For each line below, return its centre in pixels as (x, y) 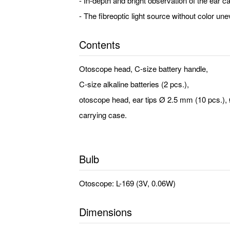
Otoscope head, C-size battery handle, (143, 69)
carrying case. (103, 115)
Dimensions (106, 212)
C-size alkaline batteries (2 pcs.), (134, 84)
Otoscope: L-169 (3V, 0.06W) (127, 183)
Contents (100, 44)
